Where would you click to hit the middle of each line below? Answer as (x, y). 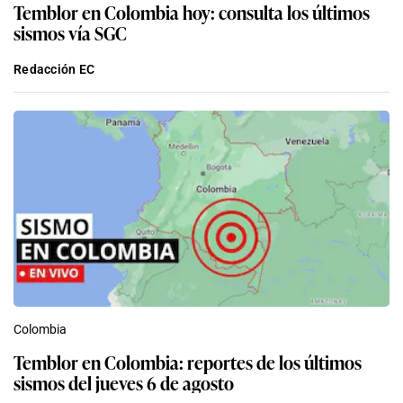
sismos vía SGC (70, 32)
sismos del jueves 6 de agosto (124, 382)
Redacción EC (54, 69)
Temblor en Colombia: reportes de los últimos (188, 361)
